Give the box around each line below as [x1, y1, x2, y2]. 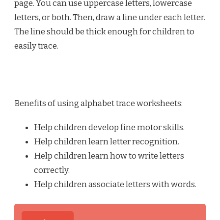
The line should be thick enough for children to [14, 26, 194, 37]
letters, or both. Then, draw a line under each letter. [14, 12, 205, 23]
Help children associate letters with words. [34, 179, 196, 190]
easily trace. [14, 40, 58, 51]
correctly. [34, 165, 70, 175]
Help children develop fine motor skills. [34, 122, 185, 133]
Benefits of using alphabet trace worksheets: [14, 98, 183, 109]
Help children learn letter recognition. [34, 136, 179, 147]
